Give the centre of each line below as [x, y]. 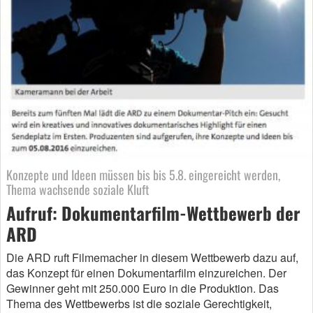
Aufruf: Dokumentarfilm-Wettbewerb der [153, 212]
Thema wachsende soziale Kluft [78, 189]
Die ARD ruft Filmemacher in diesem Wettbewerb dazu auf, [152, 257]
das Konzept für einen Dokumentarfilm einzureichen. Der [146, 272]
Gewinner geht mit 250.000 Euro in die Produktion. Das [143, 288]
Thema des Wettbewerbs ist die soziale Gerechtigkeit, [139, 303]
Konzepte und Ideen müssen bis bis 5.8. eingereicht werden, [143, 174]
